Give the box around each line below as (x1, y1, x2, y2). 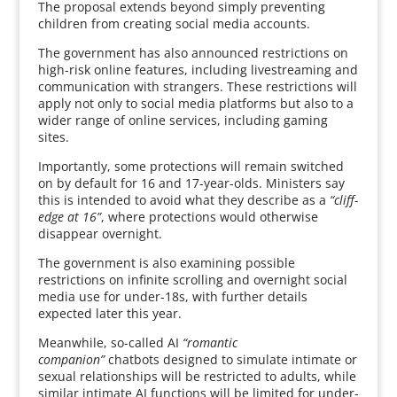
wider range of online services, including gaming (37, 112, 328, 128)
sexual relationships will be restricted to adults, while (37, 368, 356, 385)
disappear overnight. (37, 225, 162, 242)
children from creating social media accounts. (37, 15, 310, 32)
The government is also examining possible (37, 254, 295, 271)
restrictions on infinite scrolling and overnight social (37, 271, 347, 288)
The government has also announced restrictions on (37, 44, 348, 61)
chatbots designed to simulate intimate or (104, 351, 357, 368)
